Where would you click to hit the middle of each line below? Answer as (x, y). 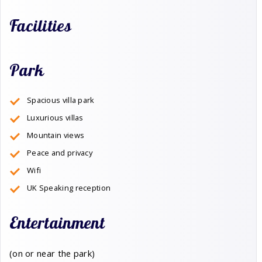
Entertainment (57, 223)
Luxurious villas (55, 117)
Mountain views (56, 135)
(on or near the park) (52, 253)
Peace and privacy (60, 152)
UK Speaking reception (69, 187)
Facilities (40, 25)
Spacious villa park (61, 100)
